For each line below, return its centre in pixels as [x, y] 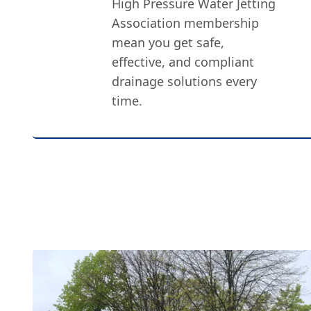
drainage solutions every [185, 81]
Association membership [186, 23]
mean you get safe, [168, 42]
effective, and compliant [183, 62]
